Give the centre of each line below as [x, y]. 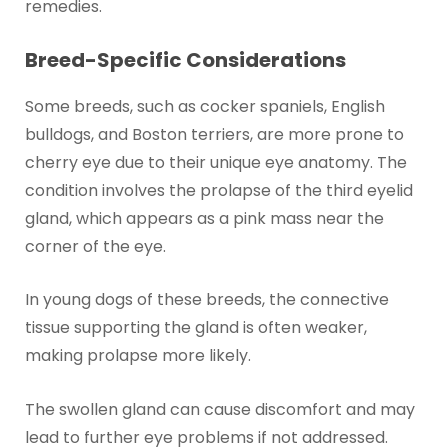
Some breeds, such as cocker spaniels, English [204, 106]
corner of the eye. [95, 246]
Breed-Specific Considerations [185, 59]
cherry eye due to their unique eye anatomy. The [215, 162]
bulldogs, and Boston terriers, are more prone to [214, 134]
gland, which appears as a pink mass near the [204, 218]
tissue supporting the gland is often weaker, [195, 328]
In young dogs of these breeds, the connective [206, 300]
